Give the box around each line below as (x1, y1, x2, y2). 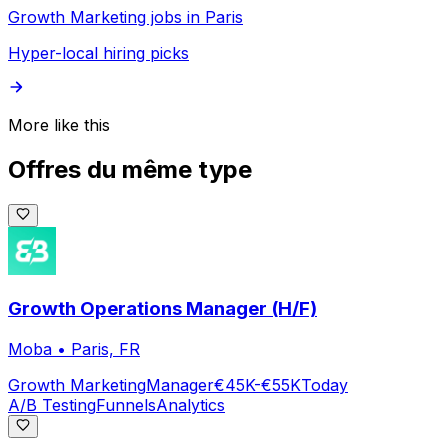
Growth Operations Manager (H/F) (8, 297, 317, 321)
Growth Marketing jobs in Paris (8, 6, 243, 27)
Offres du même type (8, 154, 252, 184)
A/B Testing (8, 395, 96, 416)
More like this (8, 114, 110, 135)
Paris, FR (71, 339, 140, 360)
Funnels (96, 395, 156, 416)
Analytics (156, 395, 225, 416)
